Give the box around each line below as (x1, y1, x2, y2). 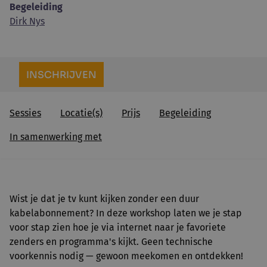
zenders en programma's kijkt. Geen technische (10, 236, 213, 247)
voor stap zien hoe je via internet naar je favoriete (10, 222, 226, 233)
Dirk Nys (10, 15, 45, 27)
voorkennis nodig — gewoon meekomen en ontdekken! (10, 250, 243, 262)
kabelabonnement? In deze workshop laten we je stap (10, 207, 242, 219)
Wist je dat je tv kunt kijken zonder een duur (10, 193, 199, 204)
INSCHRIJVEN (26, 69, 97, 81)
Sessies (10, 107, 41, 119)
